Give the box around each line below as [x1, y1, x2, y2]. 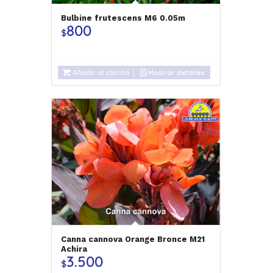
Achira [60, 244, 87, 253]
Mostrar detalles [146, 68, 205, 77]
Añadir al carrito [70, 68, 129, 77]
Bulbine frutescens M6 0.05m [60, 13, 185, 23]
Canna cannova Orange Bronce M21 [60, 234, 205, 244]
